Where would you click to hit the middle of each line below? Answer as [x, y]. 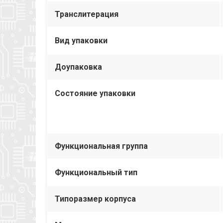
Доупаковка [78, 67]
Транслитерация [87, 14]
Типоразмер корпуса [95, 199]
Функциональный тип [96, 172]
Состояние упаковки [95, 93]
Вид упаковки [81, 40]
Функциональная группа [101, 146]
